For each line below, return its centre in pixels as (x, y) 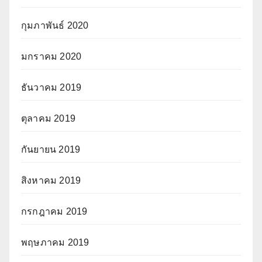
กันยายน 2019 (51, 150)
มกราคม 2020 (51, 57)
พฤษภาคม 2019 (55, 243)
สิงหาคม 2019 (51, 181)
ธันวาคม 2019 (51, 88)
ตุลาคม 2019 (48, 119)
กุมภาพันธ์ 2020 (55, 26)
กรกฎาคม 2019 (54, 212)
